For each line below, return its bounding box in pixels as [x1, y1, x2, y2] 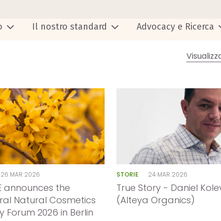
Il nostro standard [32, 21, 107, 32]
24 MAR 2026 [148, 170, 188, 179]
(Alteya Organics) [116, 194, 195, 207]
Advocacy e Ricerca [137, 21, 214, 32]
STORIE [116, 170, 140, 179]
